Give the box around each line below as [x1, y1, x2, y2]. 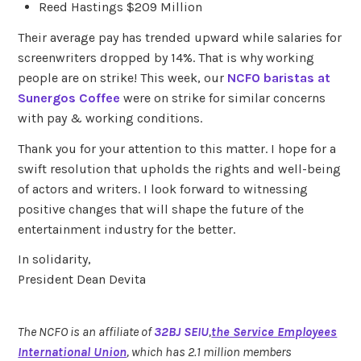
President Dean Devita [18, 272, 147, 288]
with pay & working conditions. [18, 110, 203, 126]
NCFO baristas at [227, 69, 331, 85]
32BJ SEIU [154, 323, 210, 339]
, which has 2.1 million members [127, 343, 293, 359]
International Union [18, 343, 127, 359]
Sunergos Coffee [18, 89, 121, 106]
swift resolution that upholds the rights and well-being [18, 160, 342, 176]
